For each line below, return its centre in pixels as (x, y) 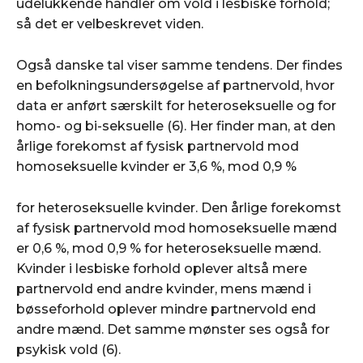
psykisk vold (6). (68, 349)
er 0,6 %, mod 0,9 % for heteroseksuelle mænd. (169, 248)
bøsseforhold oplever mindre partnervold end (166, 309)
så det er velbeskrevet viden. (110, 23)
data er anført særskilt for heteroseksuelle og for (176, 105)
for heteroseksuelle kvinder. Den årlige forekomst (179, 207)
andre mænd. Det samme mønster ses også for (173, 329)
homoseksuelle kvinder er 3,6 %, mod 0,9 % (156, 166)
